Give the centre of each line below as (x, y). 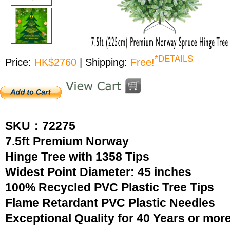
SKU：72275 (40, 126)
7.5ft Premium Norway (72, 141)
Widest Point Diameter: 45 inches (98, 172)
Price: (18, 62)
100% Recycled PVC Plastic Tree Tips (110, 187)
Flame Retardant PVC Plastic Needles (110, 203)
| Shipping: (105, 62)
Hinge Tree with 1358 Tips (77, 157)
